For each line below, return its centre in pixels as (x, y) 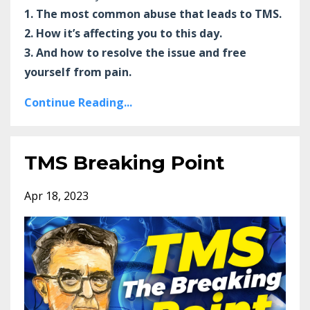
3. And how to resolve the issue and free (135, 52)
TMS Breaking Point (125, 162)
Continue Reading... (78, 102)
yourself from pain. (78, 72)
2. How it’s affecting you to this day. (123, 33)
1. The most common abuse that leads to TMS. (153, 13)
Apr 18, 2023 (56, 195)
